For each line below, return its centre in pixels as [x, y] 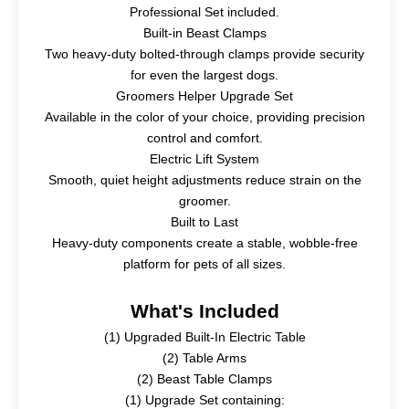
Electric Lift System [204, 159]
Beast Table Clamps [213, 379]
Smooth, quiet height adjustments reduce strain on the [204, 180]
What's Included [204, 311]
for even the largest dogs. [204, 75]
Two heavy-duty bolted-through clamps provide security [204, 54]
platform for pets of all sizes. [204, 264]
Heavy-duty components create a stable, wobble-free [204, 243]
